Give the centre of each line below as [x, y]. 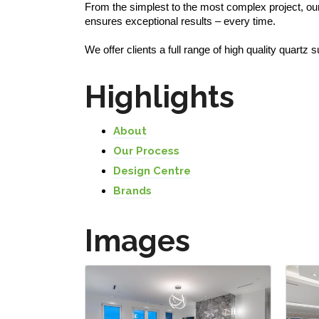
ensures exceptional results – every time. [180, 21]
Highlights [159, 97]
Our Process [146, 151]
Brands [132, 191]
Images [137, 241]
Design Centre [152, 171]
